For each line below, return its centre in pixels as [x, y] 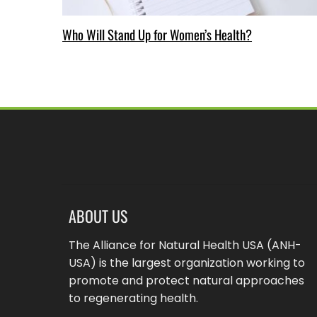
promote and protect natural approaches [186, 281]
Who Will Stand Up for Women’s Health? [157, 35]
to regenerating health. [133, 299]
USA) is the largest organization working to [187, 263]
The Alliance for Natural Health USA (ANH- [185, 246]
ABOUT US [98, 216]
